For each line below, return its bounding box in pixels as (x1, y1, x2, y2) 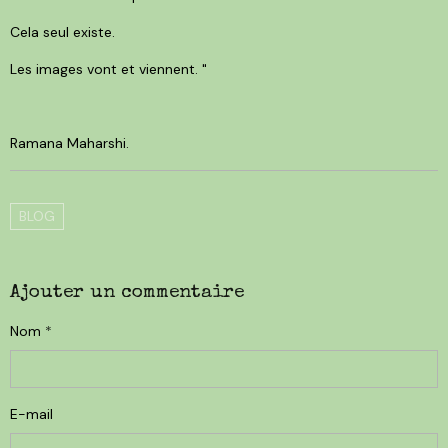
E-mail (10, 404, 53, 423)
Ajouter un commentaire (10, 282, 244, 303)
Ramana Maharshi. (10, 133, 129, 152)
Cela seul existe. (10, 22, 115, 41)
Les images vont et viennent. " (10, 59, 207, 78)
